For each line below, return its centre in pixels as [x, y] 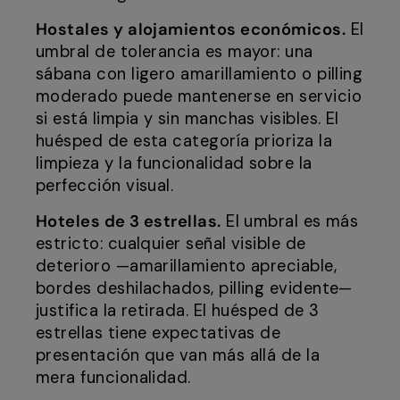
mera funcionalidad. [113, 378]
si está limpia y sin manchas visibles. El [187, 119]
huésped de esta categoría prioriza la [184, 142]
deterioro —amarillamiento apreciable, [187, 267]
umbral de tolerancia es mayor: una [175, 52]
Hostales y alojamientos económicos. [191, 30]
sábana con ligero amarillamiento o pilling [200, 75]
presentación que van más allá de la [178, 356]
